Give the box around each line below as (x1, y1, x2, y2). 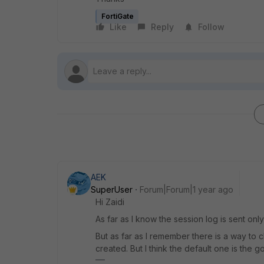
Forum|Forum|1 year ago (140, 184, 233, 194)
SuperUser (91, 184, 133, 194)
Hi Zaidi (95, 197, 124, 207)
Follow (198, 22, 225, 32)
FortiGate (101, 12, 134, 21)
